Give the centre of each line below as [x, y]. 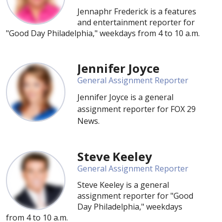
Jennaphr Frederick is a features [137, 11]
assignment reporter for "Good [135, 196]
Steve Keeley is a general [123, 185]
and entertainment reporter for [136, 22]
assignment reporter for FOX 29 [137, 109]
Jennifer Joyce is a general [125, 97]
